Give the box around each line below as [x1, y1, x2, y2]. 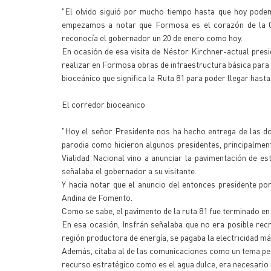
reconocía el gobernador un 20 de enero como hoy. [62, 32, 243, 43]
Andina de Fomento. [62, 192, 132, 203]
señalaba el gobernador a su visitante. [62, 165, 197, 176]
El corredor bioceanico [62, 99, 145, 109]
